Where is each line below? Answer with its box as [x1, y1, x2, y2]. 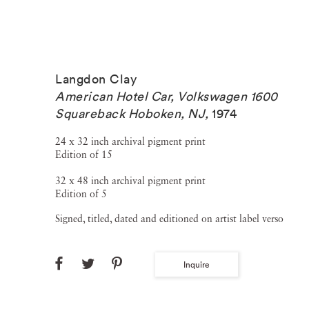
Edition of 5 [55, 190, 107, 199]
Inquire [183, 259, 210, 270]
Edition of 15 [55, 150, 112, 160]
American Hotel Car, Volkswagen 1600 [55, 88, 278, 104]
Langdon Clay [55, 71, 137, 87]
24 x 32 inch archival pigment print [55, 137, 206, 147]
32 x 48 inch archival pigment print [55, 177, 206, 186]
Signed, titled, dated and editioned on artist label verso [55, 215, 283, 224]
